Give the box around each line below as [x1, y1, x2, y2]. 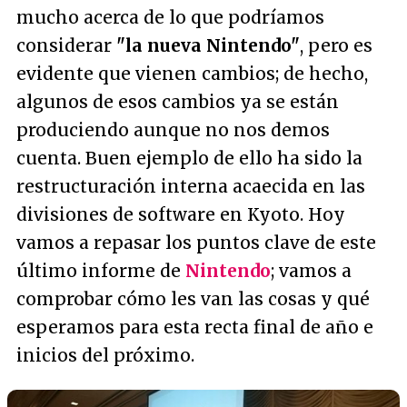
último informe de [16, 260, 185, 282]
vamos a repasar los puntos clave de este [16, 232, 376, 253]
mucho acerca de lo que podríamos [16, 6, 324, 28]
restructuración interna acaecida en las [16, 175, 365, 197]
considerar [16, 35, 116, 56]
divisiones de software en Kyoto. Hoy [16, 203, 345, 225]
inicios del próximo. [16, 344, 194, 366]
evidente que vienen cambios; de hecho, [16, 63, 368, 84]
